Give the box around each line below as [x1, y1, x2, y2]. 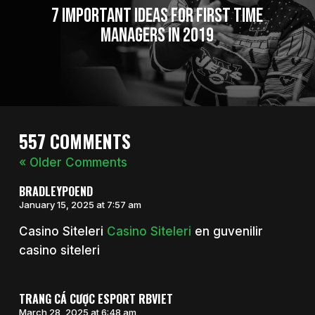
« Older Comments [18, 155, 127, 169]
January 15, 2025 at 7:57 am [18, 199, 141, 211]
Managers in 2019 [101, 23, 214, 47]
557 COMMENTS [18, 127, 131, 154]
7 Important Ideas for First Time [51, 4, 264, 27]
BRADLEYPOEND [18, 183, 93, 200]
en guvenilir [191, 224, 263, 239]
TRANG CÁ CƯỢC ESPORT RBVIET [18, 290, 173, 307]
